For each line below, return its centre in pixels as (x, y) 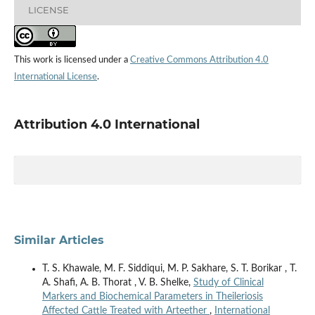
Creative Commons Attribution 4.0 (199, 60)
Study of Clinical (228, 282)
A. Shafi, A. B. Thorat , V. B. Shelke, (117, 282)
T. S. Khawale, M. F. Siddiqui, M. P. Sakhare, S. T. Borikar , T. (169, 268)
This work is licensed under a (72, 60)
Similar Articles (59, 240)
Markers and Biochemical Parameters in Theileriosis (152, 296)
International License (55, 77)
